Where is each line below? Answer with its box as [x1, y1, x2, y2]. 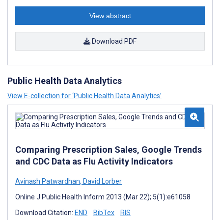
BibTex [93, 209, 114, 217]
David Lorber [82, 177, 122, 185]
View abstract [89, 12, 131, 20]
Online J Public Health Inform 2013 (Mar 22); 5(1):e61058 [15, 193, 191, 201]
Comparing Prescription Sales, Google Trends [15, 144, 202, 155]
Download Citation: [15, 209, 75, 217]
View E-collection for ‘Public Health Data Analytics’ [7, 92, 162, 100]
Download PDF [90, 37, 137, 45]
